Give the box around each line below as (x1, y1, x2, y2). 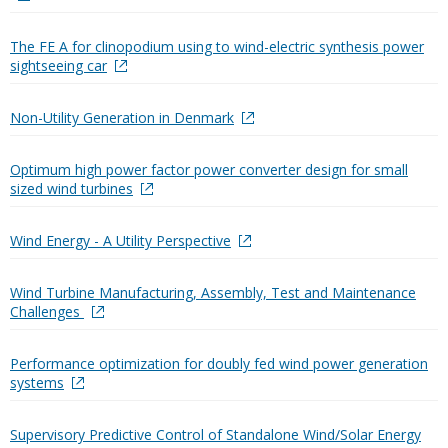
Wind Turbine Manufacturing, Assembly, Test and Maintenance (10, 282, 416, 302)
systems (10, 372, 64, 392)
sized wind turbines (10, 178, 133, 198)
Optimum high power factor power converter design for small (10, 159, 408, 179)
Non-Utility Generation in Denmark (10, 107, 234, 127)
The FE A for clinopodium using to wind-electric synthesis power (10, 36, 424, 56)
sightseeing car (10, 55, 107, 75)
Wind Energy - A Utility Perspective (10, 230, 231, 250)
